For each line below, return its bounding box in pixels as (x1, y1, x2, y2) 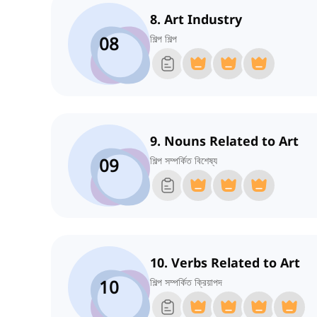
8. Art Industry (150, 11, 242, 28)
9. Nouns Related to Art (150, 132, 299, 150)
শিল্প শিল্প (150, 32, 177, 46)
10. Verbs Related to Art (150, 254, 300, 272)
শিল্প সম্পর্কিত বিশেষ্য (150, 154, 217, 168)
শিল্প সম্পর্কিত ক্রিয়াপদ (150, 275, 222, 289)
